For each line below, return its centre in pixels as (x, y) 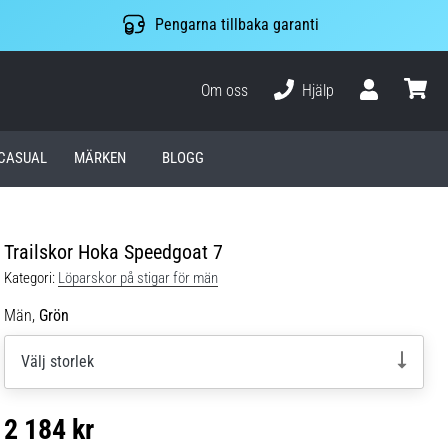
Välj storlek (57, 361)
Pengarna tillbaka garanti (236, 25)
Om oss (225, 90)
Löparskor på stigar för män (138, 277)
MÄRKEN (100, 158)
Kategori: (29, 277)
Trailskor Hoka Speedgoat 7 (113, 251)
